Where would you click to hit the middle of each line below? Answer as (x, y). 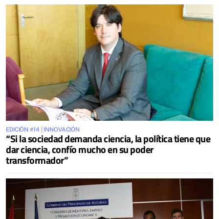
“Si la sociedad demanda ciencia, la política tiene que (108, 139)
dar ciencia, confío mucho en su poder (80, 149)
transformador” (37, 160)
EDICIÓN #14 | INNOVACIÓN (43, 130)
